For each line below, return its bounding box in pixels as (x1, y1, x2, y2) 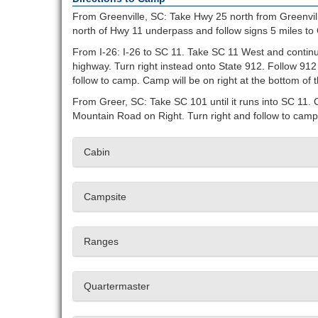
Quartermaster (84, 280, 150, 292)
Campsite (84, 191, 126, 203)
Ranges (84, 236, 119, 248)
